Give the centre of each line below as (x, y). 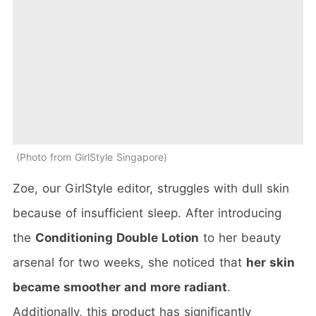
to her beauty (240, 238)
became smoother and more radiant (120, 287)
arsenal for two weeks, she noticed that (129, 263)
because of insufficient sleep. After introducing (147, 213)
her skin (271, 263)
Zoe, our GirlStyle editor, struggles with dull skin (151, 189)
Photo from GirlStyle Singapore (92, 157)
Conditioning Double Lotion (117, 238)
